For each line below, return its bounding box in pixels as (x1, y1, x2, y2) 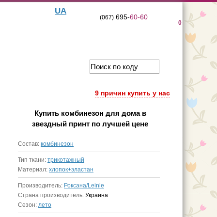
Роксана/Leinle (64, 182, 104, 189)
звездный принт (32, 120, 90, 128)
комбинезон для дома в (61, 109, 146, 117)
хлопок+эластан (49, 166, 93, 173)
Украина (85, 192, 108, 199)
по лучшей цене (90, 120, 148, 128)
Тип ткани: (18, 156, 47, 163)
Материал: (18, 166, 49, 173)
